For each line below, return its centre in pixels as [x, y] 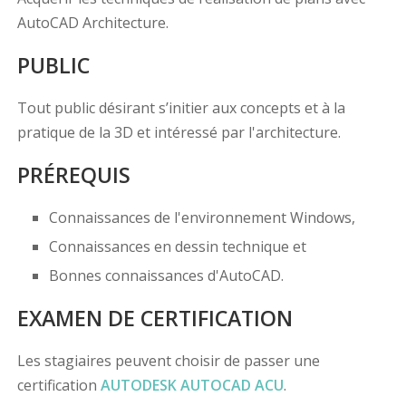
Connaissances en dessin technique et [177, 247]
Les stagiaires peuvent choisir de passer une [168, 361]
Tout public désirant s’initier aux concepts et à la [181, 108]
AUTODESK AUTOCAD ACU [192, 386]
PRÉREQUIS [73, 175]
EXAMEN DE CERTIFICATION [155, 319]
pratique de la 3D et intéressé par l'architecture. [179, 133]
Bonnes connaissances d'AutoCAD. [166, 276]
